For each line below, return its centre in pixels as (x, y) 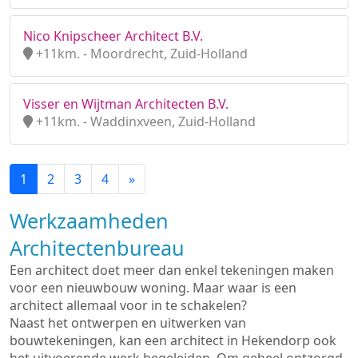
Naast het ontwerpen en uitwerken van (128, 323)
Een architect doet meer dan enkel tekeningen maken (172, 270)
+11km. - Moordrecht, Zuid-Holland (140, 54)
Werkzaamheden (89, 221)
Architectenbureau (97, 248)
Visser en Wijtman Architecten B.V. (126, 104)
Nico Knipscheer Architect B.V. (113, 36)
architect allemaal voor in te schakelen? (128, 305)
